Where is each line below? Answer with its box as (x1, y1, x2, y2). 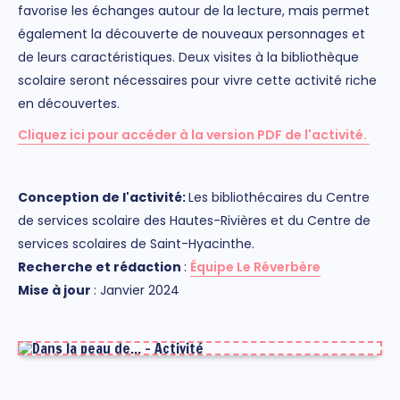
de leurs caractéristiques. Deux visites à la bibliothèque (18, 48, 359, 67)
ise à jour (29, 280, 94, 299)
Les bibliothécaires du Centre (188, 187, 370, 206)
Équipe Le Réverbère (190, 257, 321, 276)
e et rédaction (84, 257, 184, 276)
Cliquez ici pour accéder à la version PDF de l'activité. (18, 126, 370, 145)
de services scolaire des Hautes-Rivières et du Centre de (18, 211, 371, 229)
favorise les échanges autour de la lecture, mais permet (18, 2, 370, 21)
